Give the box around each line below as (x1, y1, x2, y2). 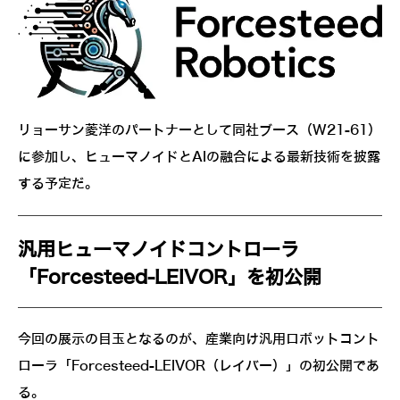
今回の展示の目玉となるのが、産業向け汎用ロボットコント (18, 331, 379, 346)
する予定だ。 (18, 176, 98, 191)
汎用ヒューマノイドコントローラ (18, 238, 299, 260)
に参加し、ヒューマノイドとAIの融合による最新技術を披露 (18, 149, 380, 164)
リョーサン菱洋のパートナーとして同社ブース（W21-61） (18, 122, 381, 137)
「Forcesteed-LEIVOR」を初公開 (18, 266, 321, 287)
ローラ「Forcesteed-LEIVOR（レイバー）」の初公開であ (18, 358, 379, 373)
